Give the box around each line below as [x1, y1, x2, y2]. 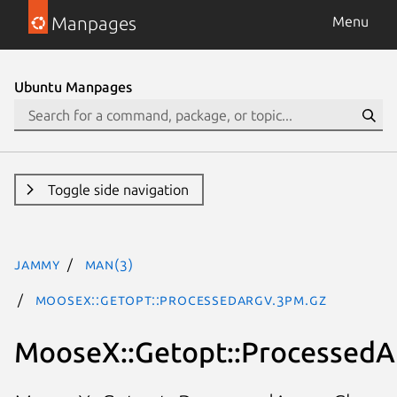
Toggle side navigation [47, 182, 189, 198]
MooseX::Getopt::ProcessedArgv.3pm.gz [35, 292, 327, 307]
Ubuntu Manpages [14, 79, 132, 95]
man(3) [84, 256, 134, 272]
